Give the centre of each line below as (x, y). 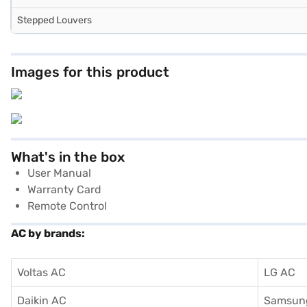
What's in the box (68, 157)
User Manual (59, 173)
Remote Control (67, 206)
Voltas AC (41, 272)
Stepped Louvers (54, 20)
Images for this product (90, 72)
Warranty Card (64, 189)
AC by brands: (48, 233)
